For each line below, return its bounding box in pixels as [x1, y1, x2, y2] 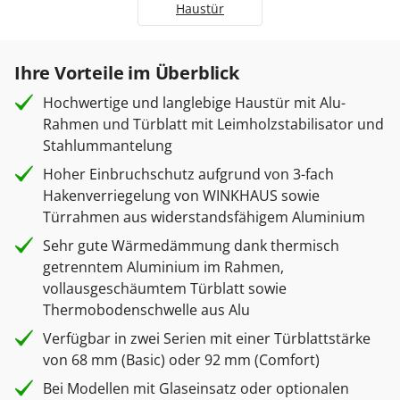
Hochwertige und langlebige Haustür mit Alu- [43, 93, 346, 112]
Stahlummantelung [43, 136, 172, 155]
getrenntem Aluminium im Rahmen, [43, 257, 284, 277]
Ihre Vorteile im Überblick [14, 61, 239, 85]
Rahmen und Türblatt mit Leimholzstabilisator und [43, 114, 384, 134]
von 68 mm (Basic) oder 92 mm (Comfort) [43, 350, 320, 370]
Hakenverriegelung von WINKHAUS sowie [43, 186, 320, 205]
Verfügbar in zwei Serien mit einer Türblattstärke [43, 329, 371, 348]
